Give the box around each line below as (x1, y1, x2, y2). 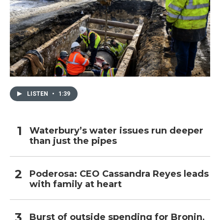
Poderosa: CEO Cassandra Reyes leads (29, 168, 209, 179)
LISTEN (27, 90, 50, 97)
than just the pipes (29, 135, 117, 146)
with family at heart (29, 178, 122, 190)
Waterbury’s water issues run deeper (29, 125, 203, 136)
